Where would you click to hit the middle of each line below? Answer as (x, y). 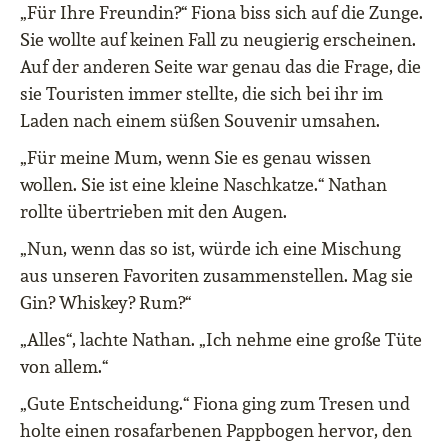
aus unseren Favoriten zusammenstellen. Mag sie (216, 276)
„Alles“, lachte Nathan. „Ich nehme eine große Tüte (221, 340)
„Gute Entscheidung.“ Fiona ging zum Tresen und (215, 404)
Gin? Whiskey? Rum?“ (105, 303)
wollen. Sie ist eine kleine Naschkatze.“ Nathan (203, 185)
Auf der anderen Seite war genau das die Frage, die (220, 67)
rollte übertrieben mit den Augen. (153, 212)
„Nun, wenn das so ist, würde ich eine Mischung (210, 249)
